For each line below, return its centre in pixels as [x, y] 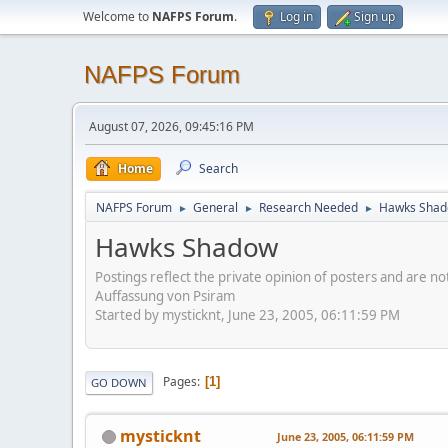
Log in [296, 16]
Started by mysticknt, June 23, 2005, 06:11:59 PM [247, 314]
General [215, 207]
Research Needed [308, 207]
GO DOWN [119, 382]
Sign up [374, 16]
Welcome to [117, 16]
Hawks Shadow [186, 247]
